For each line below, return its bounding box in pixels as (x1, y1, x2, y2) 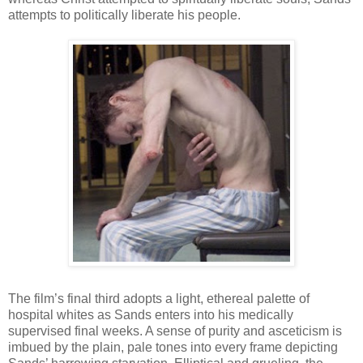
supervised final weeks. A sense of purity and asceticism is (8, 324, 342, 339)
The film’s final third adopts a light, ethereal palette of (8, 292, 310, 306)
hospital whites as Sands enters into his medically (8, 308, 293, 322)
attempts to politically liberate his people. (8, 8, 241, 23)
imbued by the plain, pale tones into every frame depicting (8, 340, 338, 355)
